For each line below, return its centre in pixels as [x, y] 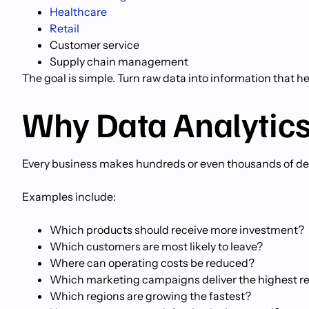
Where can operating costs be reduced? [152, 263]
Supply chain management [119, 61]
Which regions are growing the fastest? [150, 296]
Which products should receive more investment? [177, 230]
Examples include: [69, 197]
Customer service [94, 45]
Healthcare [78, 12]
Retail [64, 28]
